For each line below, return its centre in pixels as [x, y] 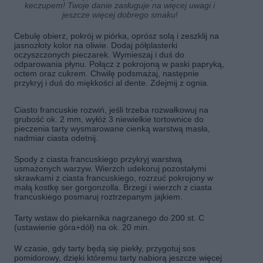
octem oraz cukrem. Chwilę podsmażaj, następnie [107, 73]
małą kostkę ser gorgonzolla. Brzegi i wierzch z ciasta [113, 187]
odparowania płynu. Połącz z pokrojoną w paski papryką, [119, 64]
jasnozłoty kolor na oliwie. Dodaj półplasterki [96, 45]
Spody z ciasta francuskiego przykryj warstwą [98, 159]
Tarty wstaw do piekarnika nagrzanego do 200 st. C [109, 218]
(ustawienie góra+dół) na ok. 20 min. [82, 227]
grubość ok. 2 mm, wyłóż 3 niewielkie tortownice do [109, 119]
